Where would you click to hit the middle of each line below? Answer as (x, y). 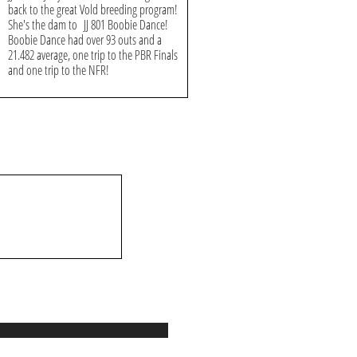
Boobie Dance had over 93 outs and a (85, 40)
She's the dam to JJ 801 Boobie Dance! (88, 25)
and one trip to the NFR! (59, 70)
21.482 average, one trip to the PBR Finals (93, 55)
